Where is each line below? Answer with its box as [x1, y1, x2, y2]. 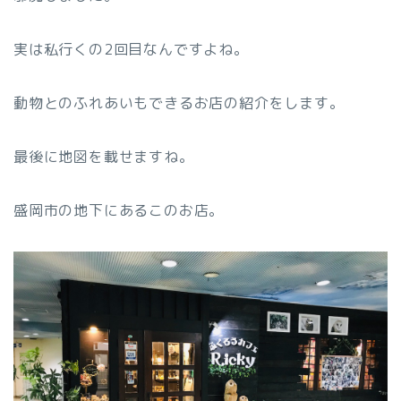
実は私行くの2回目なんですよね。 [13, 39, 249, 60]
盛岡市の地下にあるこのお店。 [13, 200, 225, 221]
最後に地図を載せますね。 [13, 147, 194, 167]
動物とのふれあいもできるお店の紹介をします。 [13, 93, 345, 114]
